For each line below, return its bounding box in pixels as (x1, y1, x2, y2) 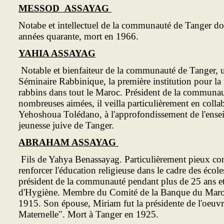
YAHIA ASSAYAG (18, 48, 95, 58)
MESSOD (18, 3, 62, 13)
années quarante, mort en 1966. (18, 31, 138, 41)
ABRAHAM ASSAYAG (18, 137, 116, 147)
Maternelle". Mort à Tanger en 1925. (18, 209, 158, 219)
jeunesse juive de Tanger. (18, 120, 114, 130)
